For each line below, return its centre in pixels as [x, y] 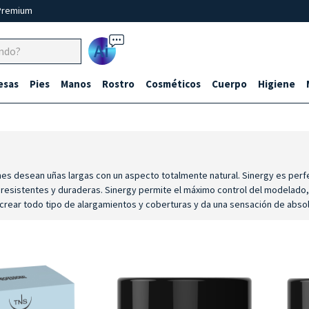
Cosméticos [173, 84]
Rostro [118, 84]
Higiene [277, 84]
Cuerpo [229, 84]
